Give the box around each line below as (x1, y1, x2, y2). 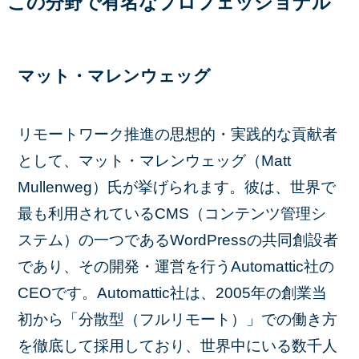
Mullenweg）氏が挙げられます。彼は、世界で (18, 178, 337, 196)
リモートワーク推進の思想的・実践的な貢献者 (18, 125, 338, 143)
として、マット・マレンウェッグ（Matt (18, 151, 292, 169)
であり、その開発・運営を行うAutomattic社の (18, 257, 335, 275)
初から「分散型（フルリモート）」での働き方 (18, 310, 338, 328)
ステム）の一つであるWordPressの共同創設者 (18, 231, 339, 248)
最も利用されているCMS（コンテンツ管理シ (18, 204, 327, 222)
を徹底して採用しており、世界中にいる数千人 (18, 337, 338, 354)
